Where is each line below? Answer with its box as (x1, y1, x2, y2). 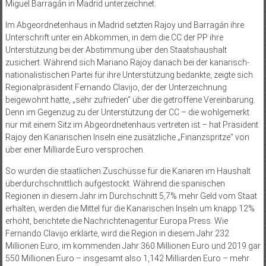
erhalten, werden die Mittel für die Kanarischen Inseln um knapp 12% (5, 204, 255, 214)
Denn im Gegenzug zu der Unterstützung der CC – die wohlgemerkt (5, 107, 249, 118)
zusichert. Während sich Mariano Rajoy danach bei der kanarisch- (5, 58, 249, 68)
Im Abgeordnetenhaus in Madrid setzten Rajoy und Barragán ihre (5, 20, 244, 30)
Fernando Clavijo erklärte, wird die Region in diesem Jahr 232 (5, 229, 229, 239)
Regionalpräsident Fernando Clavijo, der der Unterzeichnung (5, 83, 227, 93)
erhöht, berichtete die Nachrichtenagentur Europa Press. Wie (5, 216, 228, 226)
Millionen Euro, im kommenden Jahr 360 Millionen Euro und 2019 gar (5, 241, 261, 251)
